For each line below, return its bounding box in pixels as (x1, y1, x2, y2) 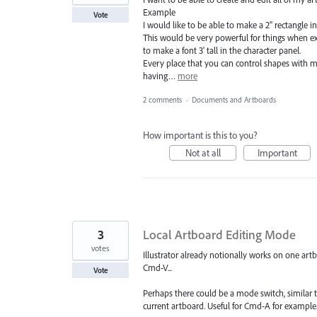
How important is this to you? (143, 128, 258, 142)
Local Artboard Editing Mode (143, 226, 296, 243)
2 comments (143, 94, 182, 105)
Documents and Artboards (192, 94, 276, 105)
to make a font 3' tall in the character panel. (143, 44, 301, 56)
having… (143, 69, 178, 81)
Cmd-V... (143, 261, 172, 273)
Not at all (185, 146, 221, 159)
